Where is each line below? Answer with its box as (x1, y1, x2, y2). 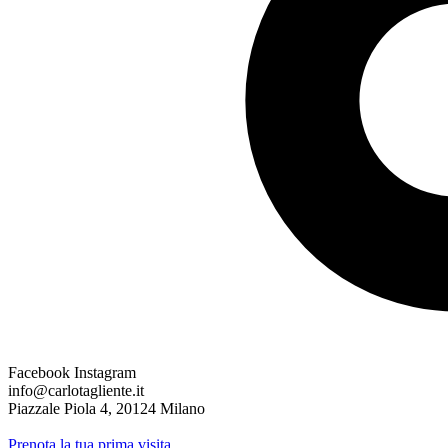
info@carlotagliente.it (8, 382, 144, 399)
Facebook (8, 364, 70, 381)
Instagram (74, 364, 136, 381)
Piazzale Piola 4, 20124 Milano (8, 400, 205, 417)
